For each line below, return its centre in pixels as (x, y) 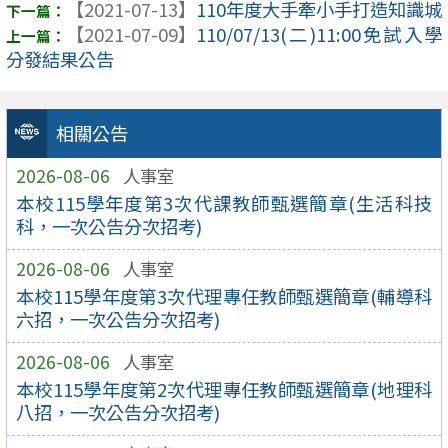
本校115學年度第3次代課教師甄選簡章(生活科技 (224, 203)
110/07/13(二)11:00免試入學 (319, 34)
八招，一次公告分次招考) (117, 412)
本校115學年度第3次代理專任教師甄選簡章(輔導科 (224, 296)
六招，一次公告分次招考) (117, 319)
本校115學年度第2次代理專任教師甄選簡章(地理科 (224, 389)
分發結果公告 (59, 59)
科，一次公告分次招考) (108, 226)
